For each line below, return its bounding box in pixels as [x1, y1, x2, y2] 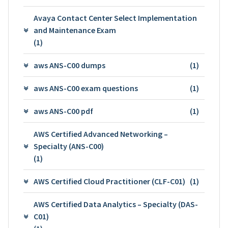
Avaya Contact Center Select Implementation [33, 12, 197, 23]
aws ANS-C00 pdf [33, 105, 93, 116]
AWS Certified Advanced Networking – [33, 128, 168, 139]
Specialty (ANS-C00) [33, 140, 104, 151]
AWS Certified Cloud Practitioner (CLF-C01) [33, 176, 185, 186]
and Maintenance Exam [33, 24, 116, 35]
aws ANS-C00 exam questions [33, 82, 138, 93]
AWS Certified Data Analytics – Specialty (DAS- [33, 198, 198, 209]
